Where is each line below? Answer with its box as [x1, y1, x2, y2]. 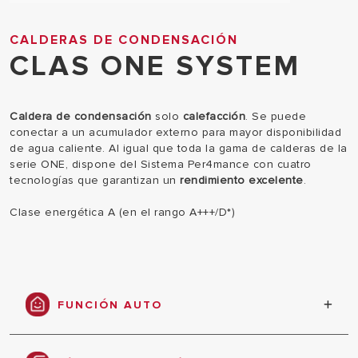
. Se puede [245, 109, 306, 123]
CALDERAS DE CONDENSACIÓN [10, 32, 238, 48]
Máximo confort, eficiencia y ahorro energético [37, 330, 292, 344]
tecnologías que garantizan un [10, 173, 180, 187]
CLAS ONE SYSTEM [10, 49, 300, 84]
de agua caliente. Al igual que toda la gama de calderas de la [10, 141, 348, 155]
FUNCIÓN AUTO [58, 298, 162, 312]
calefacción [182, 109, 245, 123]
